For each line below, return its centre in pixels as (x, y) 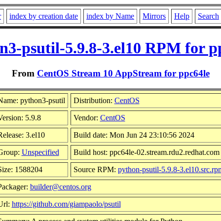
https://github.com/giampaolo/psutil (66, 204)
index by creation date (44, 16)
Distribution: (94, 100)
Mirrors (154, 16)
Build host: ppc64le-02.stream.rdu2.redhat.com (146, 152)
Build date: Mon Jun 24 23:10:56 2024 (134, 135)
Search (208, 16)
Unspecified (40, 152)
